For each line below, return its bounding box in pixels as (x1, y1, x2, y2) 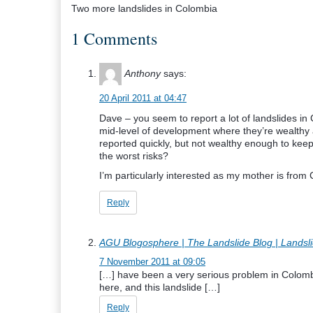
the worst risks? (99, 150, 168, 161)
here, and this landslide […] (99, 282, 220, 293)
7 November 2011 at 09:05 (99, 256, 205, 267)
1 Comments (71, 27, 157, 50)
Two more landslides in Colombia (71, 3, 217, 14)
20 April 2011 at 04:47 (99, 93, 187, 103)
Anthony (124, 67, 161, 79)
